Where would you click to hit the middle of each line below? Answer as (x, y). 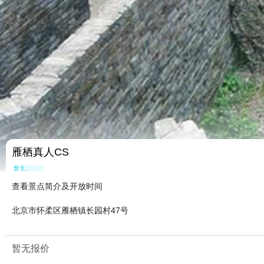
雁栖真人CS (40, 152)
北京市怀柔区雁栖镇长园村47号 (70, 211)
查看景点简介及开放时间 (57, 187)
